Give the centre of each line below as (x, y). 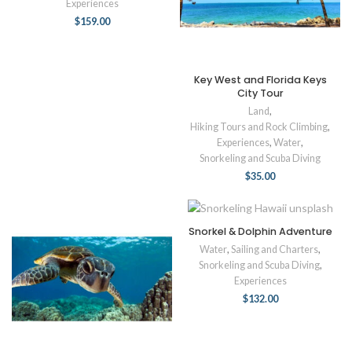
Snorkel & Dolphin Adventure (260, 232)
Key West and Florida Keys (260, 80)
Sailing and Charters (275, 250)
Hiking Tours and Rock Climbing (259, 127)
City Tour (260, 93)
